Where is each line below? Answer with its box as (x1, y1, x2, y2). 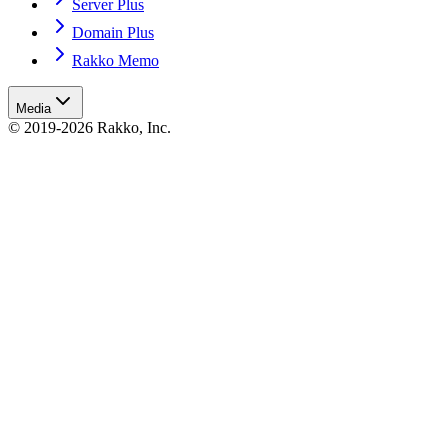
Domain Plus (72, 24, 154, 42)
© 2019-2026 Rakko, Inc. (8, 119, 171, 137)
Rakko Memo (72, 52, 159, 70)
